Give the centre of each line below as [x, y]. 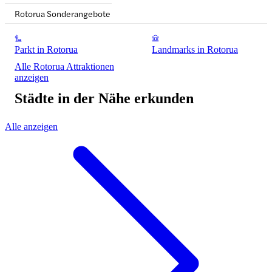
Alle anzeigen [31, 127]
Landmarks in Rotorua [195, 50]
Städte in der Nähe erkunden [104, 99]
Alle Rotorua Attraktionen [64, 67]
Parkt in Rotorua [46, 50]
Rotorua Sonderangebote [63, 14]
